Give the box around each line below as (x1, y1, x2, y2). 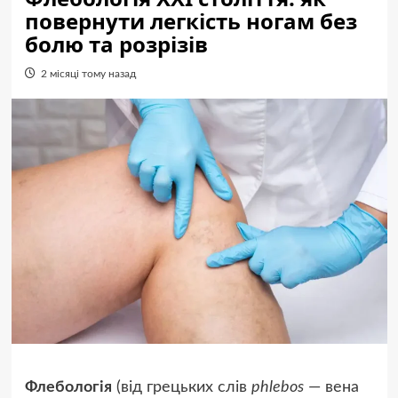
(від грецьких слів (111, 379, 251, 396)
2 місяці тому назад (40, 68, 136, 79)
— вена (303, 379, 359, 396)
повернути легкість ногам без (24, 6, 357, 36)
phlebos (251, 379, 304, 396)
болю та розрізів (24, 29, 208, 59)
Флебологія (24, 379, 112, 396)
